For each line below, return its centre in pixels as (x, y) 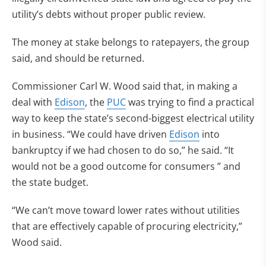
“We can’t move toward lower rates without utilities (126, 210)
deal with (33, 102)
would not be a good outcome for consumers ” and (126, 166)
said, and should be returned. (78, 58)
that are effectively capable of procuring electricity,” (127, 226)
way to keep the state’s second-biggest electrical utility (133, 118)
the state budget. (50, 182)
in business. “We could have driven (91, 134)
